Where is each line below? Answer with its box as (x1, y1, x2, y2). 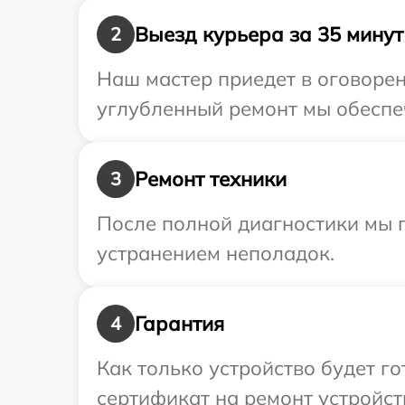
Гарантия (135, 310, 224, 336)
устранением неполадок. (97, 240, 334, 267)
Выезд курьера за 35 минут (135, 21, 403, 47)
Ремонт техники (135, 165, 287, 192)
